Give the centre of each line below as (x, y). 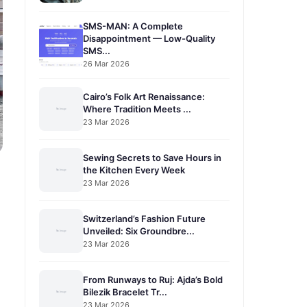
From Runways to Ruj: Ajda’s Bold (153, 279)
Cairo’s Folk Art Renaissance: (144, 96)
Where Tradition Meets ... (137, 109)
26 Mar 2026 (106, 64)
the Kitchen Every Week (134, 170)
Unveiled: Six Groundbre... (139, 231)
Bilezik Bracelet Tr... (125, 292)
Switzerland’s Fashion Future (144, 218)
